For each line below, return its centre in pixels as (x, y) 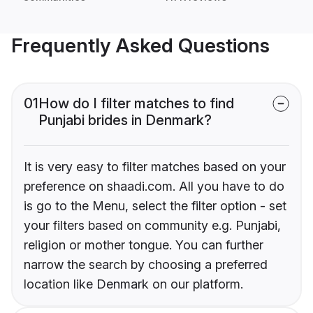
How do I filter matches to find (136, 104)
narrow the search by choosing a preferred (146, 265)
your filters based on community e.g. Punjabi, (152, 226)
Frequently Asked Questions (140, 46)
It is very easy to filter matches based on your (155, 167)
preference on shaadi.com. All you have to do (154, 187)
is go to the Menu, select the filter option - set (155, 206)
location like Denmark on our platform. (133, 284)
